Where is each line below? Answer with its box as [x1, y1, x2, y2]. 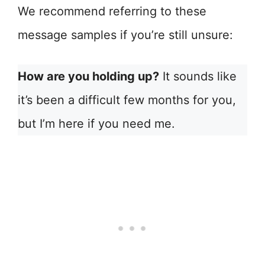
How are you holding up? [18, 69, 159, 83]
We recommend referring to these [18, 4, 206, 18]
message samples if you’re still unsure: [18, 28, 233, 42]
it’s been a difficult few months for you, [18, 93, 236, 107]
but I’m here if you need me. [18, 117, 175, 131]
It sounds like [159, 69, 237, 83]
